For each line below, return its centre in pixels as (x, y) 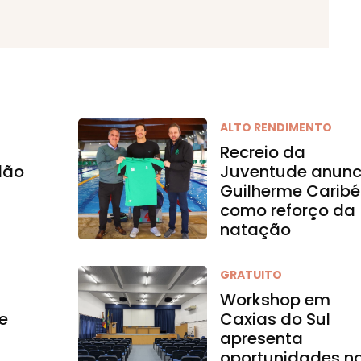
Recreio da (263, 152)
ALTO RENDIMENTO (276, 127)
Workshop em (276, 300)
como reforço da (288, 210)
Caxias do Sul (276, 319)
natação (256, 230)
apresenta (262, 338)
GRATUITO (251, 275)
